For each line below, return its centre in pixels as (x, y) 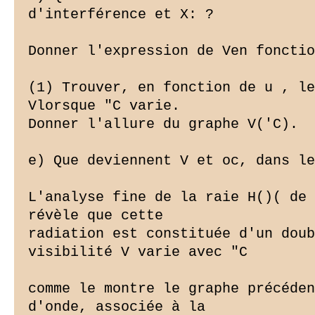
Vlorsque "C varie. (104, 106)
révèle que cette (96, 216)
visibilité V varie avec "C (138, 252)
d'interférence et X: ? (121, 15)
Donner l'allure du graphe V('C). (163, 124)
